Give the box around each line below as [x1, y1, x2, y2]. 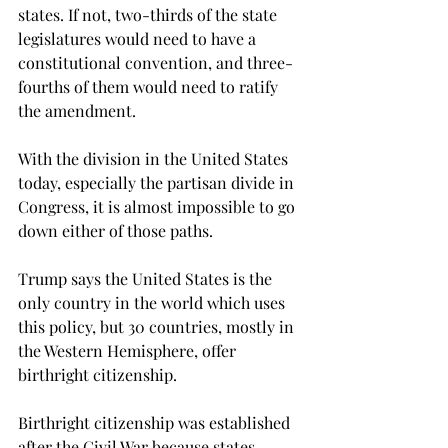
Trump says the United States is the [18, 268, 276, 289]
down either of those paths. [18, 220, 213, 241]
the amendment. [18, 100, 136, 121]
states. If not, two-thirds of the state [18, 4, 281, 25]
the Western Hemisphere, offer [18, 340, 240, 361]
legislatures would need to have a [18, 28, 260, 49]
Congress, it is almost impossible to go [18, 196, 299, 217]
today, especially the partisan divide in [18, 172, 298, 193]
